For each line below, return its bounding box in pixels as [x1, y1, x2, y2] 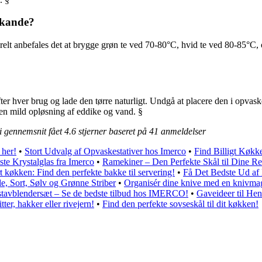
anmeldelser [158, 126, 206, 136]
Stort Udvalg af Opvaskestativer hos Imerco [25, 146, 186, 156]
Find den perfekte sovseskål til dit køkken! [102, 198, 258, 209]
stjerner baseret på [76, 126, 149, 136]
